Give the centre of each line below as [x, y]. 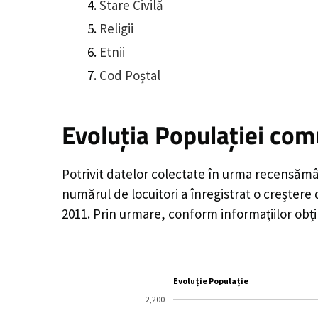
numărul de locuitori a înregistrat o [163, 194]
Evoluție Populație [211, 281]
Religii [116, 28]
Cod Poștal [130, 75]
